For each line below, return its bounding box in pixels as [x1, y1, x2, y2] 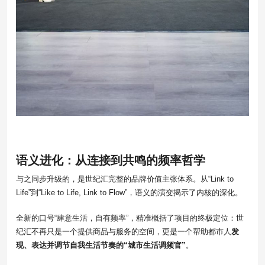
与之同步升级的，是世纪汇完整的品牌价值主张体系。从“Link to [16, 174, 234, 184]
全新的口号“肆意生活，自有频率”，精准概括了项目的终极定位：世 [16, 214, 244, 223]
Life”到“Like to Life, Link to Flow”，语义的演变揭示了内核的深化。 [16, 188, 243, 198]
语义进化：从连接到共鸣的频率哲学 [16, 154, 205, 167]
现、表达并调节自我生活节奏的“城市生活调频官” [16, 241, 186, 250]
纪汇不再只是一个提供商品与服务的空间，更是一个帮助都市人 [16, 227, 231, 237]
